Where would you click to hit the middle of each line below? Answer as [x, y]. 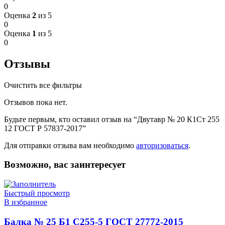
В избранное [26, 202]
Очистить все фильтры [43, 85]
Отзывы [27, 64]
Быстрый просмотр [37, 193]
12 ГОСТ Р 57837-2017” [45, 128]
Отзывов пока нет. [36, 102]
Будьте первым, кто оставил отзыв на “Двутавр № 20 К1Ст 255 [112, 119]
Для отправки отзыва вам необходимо [70, 145]
